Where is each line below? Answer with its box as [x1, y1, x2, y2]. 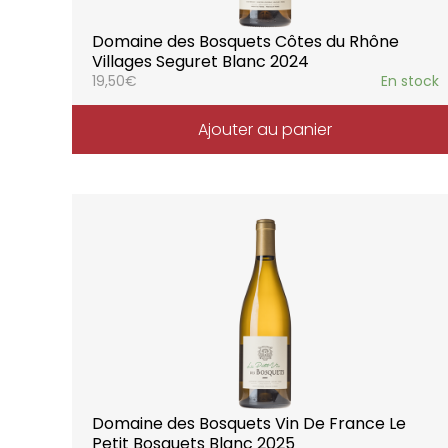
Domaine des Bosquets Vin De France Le [92, 411, 406, 435]
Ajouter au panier [198, 117, 333, 141]
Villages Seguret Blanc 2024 [92, 49, 309, 73]
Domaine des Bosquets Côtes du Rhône [92, 29, 399, 53]
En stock [380, 70, 439, 91]
